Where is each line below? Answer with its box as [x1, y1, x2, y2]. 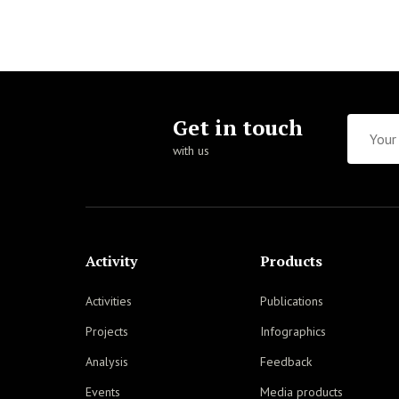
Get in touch [173, 113, 303, 142]
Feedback [260, 354, 312, 370]
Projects [85, 323, 128, 339]
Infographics [260, 323, 326, 339]
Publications [260, 293, 323, 309]
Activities [85, 293, 132, 309]
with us [173, 142, 209, 159]
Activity [85, 251, 137, 271]
